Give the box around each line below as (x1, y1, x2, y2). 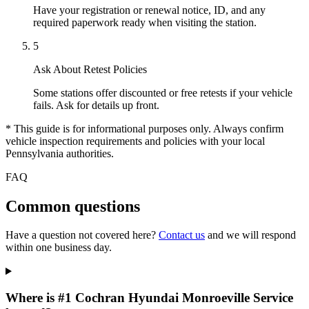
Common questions (6, 197, 140, 215)
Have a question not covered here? (6, 229, 159, 241)
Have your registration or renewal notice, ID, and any (33, 3, 266, 16)
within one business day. (6, 241, 112, 254)
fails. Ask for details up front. (33, 99, 159, 111)
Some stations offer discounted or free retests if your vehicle (33, 86, 292, 99)
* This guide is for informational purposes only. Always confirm (6, 122, 283, 134)
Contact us (159, 229, 205, 241)
